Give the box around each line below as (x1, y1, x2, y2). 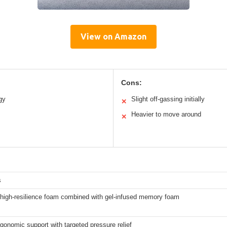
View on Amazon (81, 31, 146, 41)
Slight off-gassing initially (131, 95, 205, 103)
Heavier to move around (131, 110, 201, 118)
